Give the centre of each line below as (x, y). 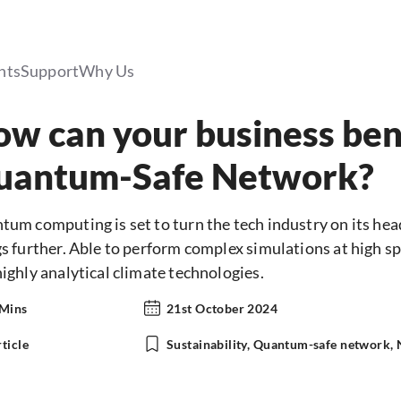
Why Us (107, 71)
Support (50, 71)
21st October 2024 (222, 308)
